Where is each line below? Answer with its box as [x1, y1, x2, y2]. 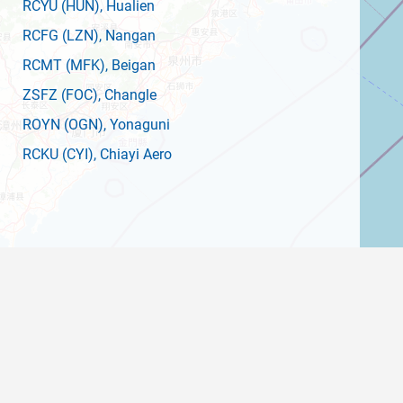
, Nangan [99, 26, 156, 44]
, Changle [98, 85, 157, 103]
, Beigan [105, 56, 156, 74]
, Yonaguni [103, 115, 170, 133]
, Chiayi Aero [94, 145, 172, 163]
